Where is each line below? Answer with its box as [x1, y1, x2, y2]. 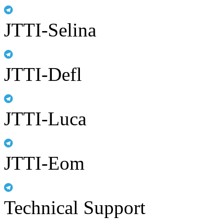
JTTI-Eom [4, 152, 84, 174]
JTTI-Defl [4, 63, 82, 85]
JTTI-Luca [4, 108, 86, 129]
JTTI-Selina [4, 19, 96, 40]
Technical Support [4, 196, 146, 218]
